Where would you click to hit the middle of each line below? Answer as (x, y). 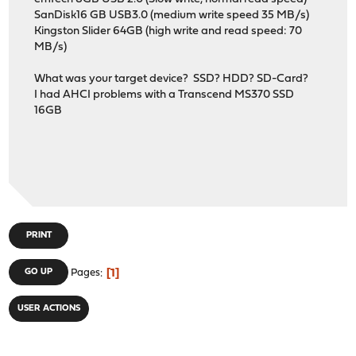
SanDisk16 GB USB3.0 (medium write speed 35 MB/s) (172, 16)
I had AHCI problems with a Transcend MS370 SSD (164, 95)
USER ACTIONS (49, 309)
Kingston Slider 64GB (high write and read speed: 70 (168, 32)
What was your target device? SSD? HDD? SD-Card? (172, 79)
